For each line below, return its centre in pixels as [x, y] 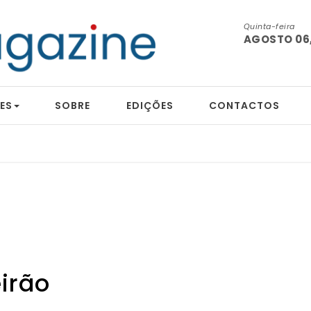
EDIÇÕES [150, 106]
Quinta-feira [269, 26]
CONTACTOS [245, 106]
